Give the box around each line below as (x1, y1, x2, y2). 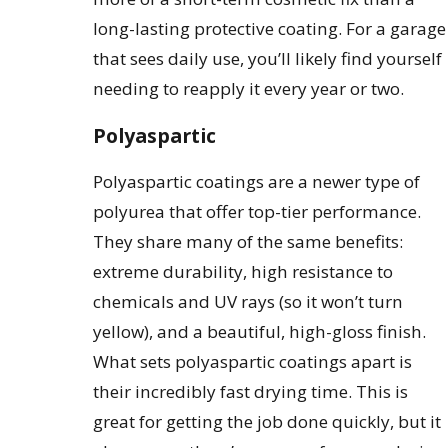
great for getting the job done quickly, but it (93, 409, 442, 433)
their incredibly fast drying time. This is (93, 379, 409, 403)
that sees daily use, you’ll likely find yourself (93, 46, 443, 70)
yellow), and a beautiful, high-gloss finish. (93, 319, 427, 343)
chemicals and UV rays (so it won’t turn (93, 289, 404, 313)
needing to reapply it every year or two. (93, 76, 405, 100)
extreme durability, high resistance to (93, 259, 394, 283)
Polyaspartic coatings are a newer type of (93, 169, 421, 193)
